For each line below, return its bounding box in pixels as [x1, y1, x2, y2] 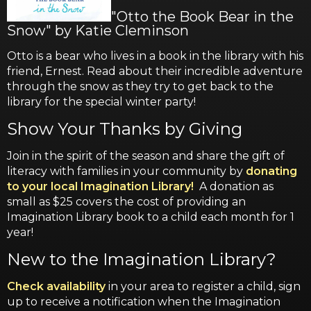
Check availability [7, 279, 106, 293]
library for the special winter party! [7, 94, 196, 108]
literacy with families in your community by [7, 164, 246, 178]
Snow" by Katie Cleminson [7, 22, 189, 39]
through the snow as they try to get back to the [7, 79, 274, 93]
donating [246, 164, 297, 178]
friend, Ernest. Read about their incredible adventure [7, 64, 303, 78]
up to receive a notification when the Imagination [7, 294, 280, 308]
